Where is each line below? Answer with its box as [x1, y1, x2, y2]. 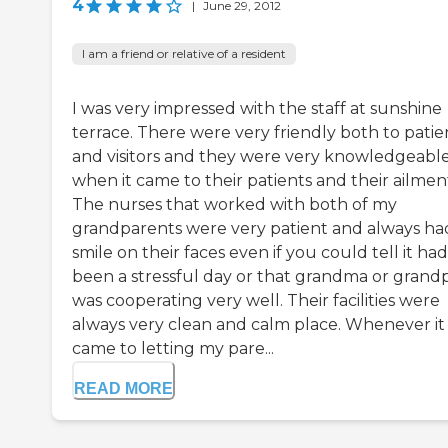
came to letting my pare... [72, 339, 274, 359]
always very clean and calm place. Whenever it [72, 315, 445, 335]
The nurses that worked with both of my [72, 195, 397, 215]
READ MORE [74, 380, 173, 398]
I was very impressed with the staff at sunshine [72, 99, 442, 119]
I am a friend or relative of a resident [82, 46, 286, 62]
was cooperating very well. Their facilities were [72, 291, 440, 311]
